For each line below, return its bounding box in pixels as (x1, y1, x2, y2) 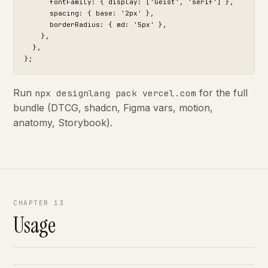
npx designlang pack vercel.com (35, 87, 196, 99)
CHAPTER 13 (13, 199, 65, 207)
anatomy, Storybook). (13, 117, 112, 129)
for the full (196, 87, 248, 99)
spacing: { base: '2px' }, (25, 9, 154, 17)
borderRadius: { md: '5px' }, (25, 20, 167, 29)
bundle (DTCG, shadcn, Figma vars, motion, (13, 102, 213, 114)
